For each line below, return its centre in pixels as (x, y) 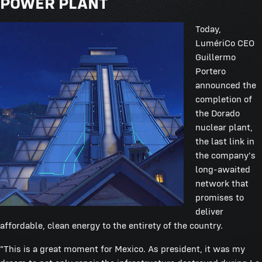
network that (222, 183)
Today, (208, 29)
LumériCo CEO (225, 43)
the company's (225, 155)
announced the (226, 85)
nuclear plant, (224, 127)
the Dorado (218, 113)
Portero (211, 71)
